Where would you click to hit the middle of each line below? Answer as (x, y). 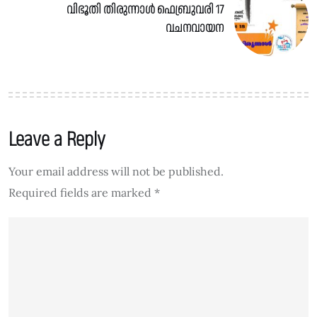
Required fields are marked (81, 192)
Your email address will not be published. (116, 171)
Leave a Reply (57, 139)
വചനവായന (195, 28)
